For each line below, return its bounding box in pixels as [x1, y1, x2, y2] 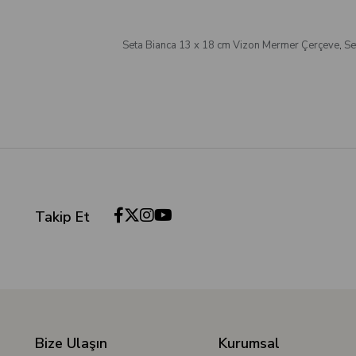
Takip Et [34, 207, 90, 227]
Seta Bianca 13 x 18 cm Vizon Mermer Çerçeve [122, 37, 339, 52]
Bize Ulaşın [34, 334, 107, 354]
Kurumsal [218, 334, 280, 354]
